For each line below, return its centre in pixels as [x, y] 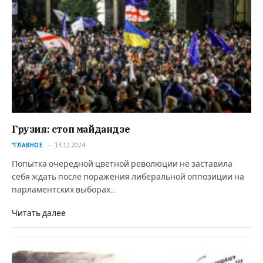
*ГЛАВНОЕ [27, 145]
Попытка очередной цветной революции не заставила [122, 164]
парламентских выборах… [64, 190]
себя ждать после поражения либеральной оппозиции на [128, 177]
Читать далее [39, 213]
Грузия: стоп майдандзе [71, 129]
